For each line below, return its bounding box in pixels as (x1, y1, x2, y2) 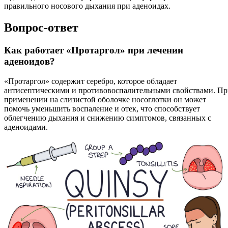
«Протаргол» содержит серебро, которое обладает (4, 76, 177, 85)
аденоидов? (4, 56, 55, 67)
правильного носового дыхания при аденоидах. (4, 2, 170, 11)
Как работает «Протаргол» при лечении (4, 45, 183, 56)
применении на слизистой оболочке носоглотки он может (4, 95, 206, 104)
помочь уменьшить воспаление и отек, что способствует (4, 104, 200, 113)
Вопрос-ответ (4, 21, 78, 35)
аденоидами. (4, 122, 48, 131)
